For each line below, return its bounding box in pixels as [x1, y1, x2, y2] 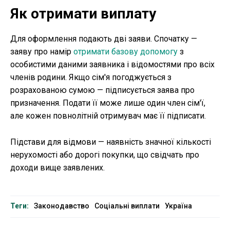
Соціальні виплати [94, 202, 160, 210]
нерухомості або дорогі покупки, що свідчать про [10, 150, 199, 160]
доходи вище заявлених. [10, 163, 105, 173]
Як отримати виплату [10, 5, 156, 23]
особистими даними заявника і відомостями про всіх [10, 60, 215, 70]
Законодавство [34, 202, 89, 210]
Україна [165, 202, 192, 210]
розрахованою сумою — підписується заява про [10, 85, 195, 95]
